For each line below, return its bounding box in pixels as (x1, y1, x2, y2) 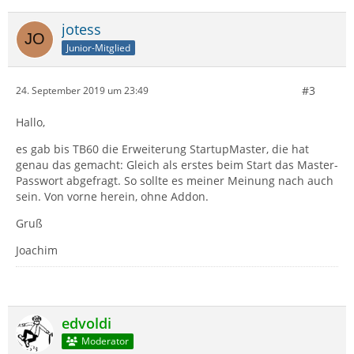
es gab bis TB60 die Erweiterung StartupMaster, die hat (16, 141, 309, 156)
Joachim (16, 242, 58, 258)
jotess (62, 19, 101, 39)
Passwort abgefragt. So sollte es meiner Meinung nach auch (16, 172, 333, 188)
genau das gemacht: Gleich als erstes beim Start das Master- (16, 156, 338, 172)
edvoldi (62, 313, 111, 333)
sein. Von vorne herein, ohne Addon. (16, 188, 209, 204)
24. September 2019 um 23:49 (16, 84, 149, 98)
